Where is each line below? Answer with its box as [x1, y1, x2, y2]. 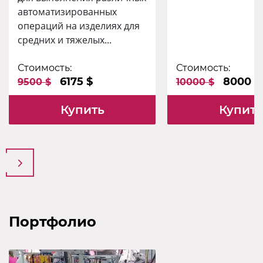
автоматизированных [18, 5, 117, 18]
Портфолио [9, 213, 96, 230]
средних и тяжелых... [18, 33, 112, 46]
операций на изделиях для [18, 19, 140, 32]
